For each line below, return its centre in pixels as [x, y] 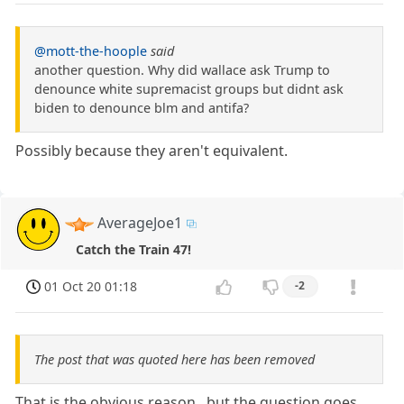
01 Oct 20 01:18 [91, 287]
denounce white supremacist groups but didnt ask [189, 89]
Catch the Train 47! [133, 250]
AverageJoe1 [140, 223]
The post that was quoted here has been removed [174, 359]
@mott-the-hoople [91, 51]
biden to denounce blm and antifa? [142, 108]
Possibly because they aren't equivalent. [152, 151]
